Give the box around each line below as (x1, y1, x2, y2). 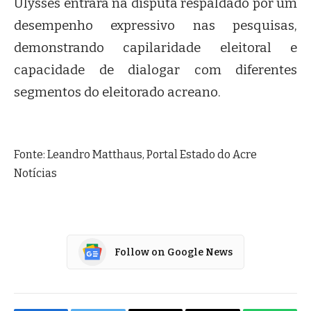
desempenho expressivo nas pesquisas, (14, 18, 297, 34)
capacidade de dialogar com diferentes (14, 62, 297, 78)
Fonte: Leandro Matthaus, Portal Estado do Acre (14, 148, 257, 162)
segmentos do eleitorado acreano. (14, 85, 221, 101)
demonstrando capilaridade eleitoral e (14, 40, 297, 56)
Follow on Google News (115, 246, 233, 258)
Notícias (14, 167, 57, 180)
